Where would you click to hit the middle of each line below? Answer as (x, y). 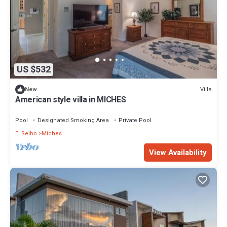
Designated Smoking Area (73, 121)
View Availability (178, 153)
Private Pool (135, 121)
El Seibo (26, 134)
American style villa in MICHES (71, 100)
